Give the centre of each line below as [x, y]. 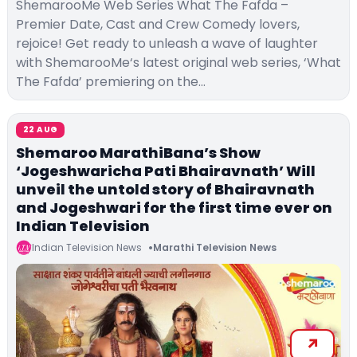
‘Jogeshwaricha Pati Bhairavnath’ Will [166, 171]
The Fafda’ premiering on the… [111, 81]
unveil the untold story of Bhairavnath [165, 189]
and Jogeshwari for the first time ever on [174, 207]
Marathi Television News [215, 248]
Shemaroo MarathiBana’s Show [138, 152]
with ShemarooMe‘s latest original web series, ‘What [178, 62]
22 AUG [41, 129]
